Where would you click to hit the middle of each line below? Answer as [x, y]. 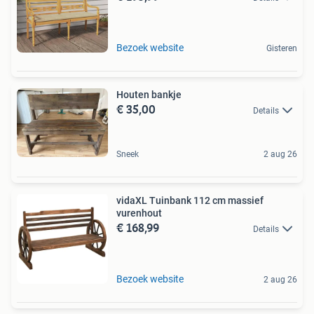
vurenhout [139, 213]
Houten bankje [149, 95]
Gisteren [282, 49]
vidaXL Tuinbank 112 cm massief [190, 200]
